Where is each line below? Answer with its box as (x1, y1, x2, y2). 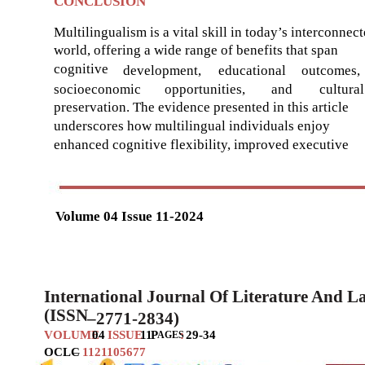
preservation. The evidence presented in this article (54, 99, 349, 115)
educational (218, 62, 286, 78)
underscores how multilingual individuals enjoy (54, 117, 330, 134)
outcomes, (301, 62, 360, 78)
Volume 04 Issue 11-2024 (55, 208, 204, 224)
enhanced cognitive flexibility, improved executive (54, 136, 349, 152)
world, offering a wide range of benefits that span (54, 42, 338, 58)
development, (123, 62, 201, 78)
